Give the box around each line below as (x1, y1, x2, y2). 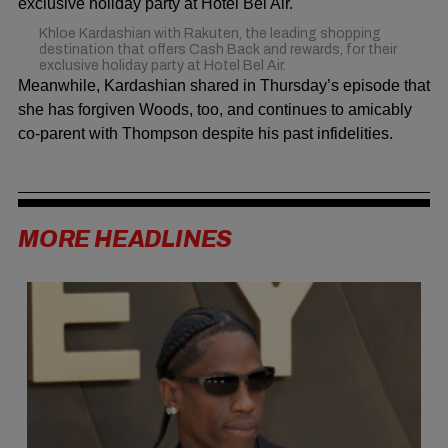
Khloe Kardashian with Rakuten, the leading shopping (38, 26, 381, 42)
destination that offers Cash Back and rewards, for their (38, 42, 397, 58)
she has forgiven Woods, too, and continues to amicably (18, 101, 412, 119)
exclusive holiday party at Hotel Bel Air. (38, 58, 286, 74)
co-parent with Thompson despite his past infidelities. (18, 125, 393, 143)
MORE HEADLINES (18, 227, 233, 253)
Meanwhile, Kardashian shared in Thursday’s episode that (18, 77, 430, 95)
